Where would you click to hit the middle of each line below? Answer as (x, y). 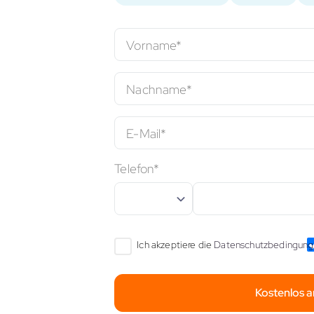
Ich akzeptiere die (176, 245)
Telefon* (137, 169)
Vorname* (154, 45)
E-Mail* (146, 133)
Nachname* (159, 89)
